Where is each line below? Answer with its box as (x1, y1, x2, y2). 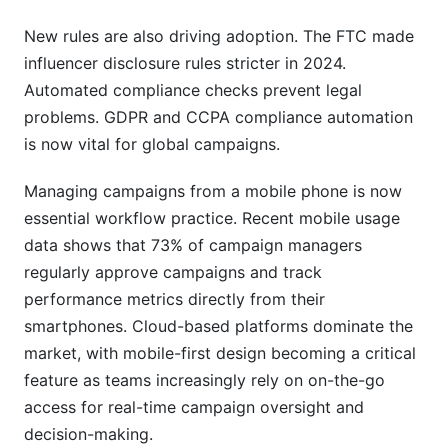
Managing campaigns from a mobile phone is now (24, 181, 402, 201)
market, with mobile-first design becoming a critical (24, 343, 416, 363)
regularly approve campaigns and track (24, 262, 322, 282)
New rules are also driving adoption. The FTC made (24, 26, 414, 46)
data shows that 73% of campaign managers (24, 235, 362, 255)
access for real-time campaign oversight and (24, 397, 364, 417)
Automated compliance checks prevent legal (24, 80, 362, 100)
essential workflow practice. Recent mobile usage (24, 208, 400, 228)
